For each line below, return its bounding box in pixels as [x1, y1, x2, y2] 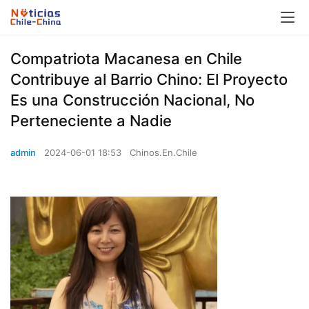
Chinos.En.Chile [130, 147, 197, 158]
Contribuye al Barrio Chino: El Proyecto [10, 70, 288, 88]
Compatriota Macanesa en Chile [10, 50, 242, 68]
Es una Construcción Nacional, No [10, 91, 255, 109]
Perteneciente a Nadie [10, 112, 172, 130]
